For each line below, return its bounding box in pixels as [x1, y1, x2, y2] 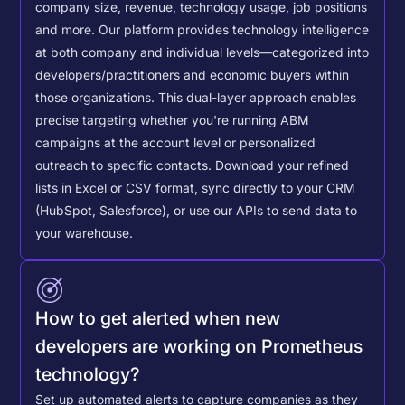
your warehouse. [35, 226, 134, 241]
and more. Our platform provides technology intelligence [35, 23, 370, 38]
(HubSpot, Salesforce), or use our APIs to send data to [35, 203, 358, 219]
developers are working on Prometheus [35, 334, 363, 357]
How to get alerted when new [35, 306, 281, 329]
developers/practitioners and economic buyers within [35, 68, 350, 83]
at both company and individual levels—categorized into [35, 45, 370, 61]
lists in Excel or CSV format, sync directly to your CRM [35, 181, 356, 196]
